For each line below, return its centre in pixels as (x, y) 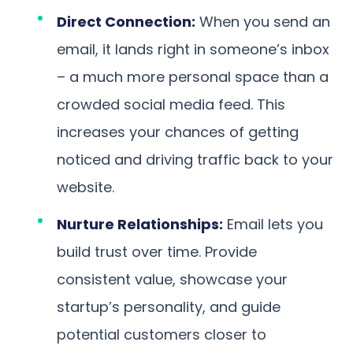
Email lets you (273, 224)
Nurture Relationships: (140, 224)
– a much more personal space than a (193, 76)
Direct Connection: (126, 21)
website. (85, 187)
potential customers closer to (162, 334)
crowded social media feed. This (171, 104)
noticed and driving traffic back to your (195, 159)
